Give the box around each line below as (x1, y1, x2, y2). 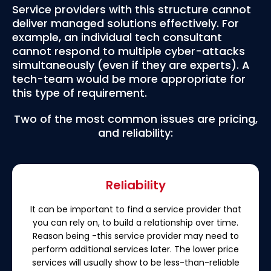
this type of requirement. (12, 85, 147, 100)
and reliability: (98, 125, 173, 140)
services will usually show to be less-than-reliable (31, 256, 240, 269)
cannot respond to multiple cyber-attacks (12, 43, 245, 59)
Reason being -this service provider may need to (32, 229, 239, 242)
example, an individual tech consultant (12, 29, 222, 45)
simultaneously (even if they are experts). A (12, 57, 250, 73)
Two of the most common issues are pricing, (13, 111, 258, 126)
